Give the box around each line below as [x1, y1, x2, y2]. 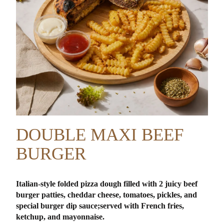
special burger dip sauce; [16, 201, 100, 210]
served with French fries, [100, 201, 184, 210]
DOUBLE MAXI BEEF [16, 125, 184, 145]
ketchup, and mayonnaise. [16, 212, 105, 221]
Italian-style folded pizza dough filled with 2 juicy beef [16, 179, 198, 188]
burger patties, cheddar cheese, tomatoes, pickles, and [16, 190, 197, 199]
